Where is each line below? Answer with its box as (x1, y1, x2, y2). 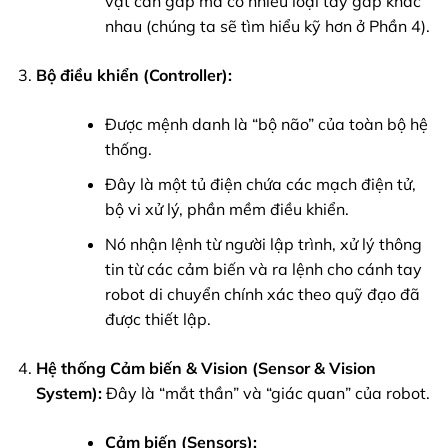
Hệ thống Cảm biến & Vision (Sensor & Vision (35, 357, 376, 378)
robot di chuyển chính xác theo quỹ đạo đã (104, 283, 420, 304)
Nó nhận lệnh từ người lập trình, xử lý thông (104, 233, 422, 254)
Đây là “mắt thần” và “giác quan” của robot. (101, 382, 430, 403)
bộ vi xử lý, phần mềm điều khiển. (104, 198, 349, 219)
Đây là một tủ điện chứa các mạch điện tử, (104, 173, 416, 194)
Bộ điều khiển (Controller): (35, 65, 232, 86)
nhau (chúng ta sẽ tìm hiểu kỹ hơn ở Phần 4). (104, 16, 430, 37)
